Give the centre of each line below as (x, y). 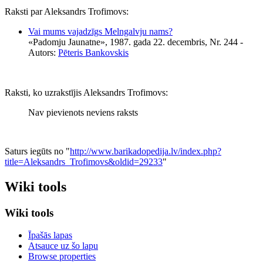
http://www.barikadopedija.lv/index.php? (146, 151)
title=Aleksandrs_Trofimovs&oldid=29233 (84, 161)
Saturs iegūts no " (37, 151)
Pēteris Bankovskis (93, 52)
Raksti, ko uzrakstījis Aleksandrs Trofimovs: (86, 92)
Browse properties (62, 257)
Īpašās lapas (50, 235)
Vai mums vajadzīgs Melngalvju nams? (100, 31)
